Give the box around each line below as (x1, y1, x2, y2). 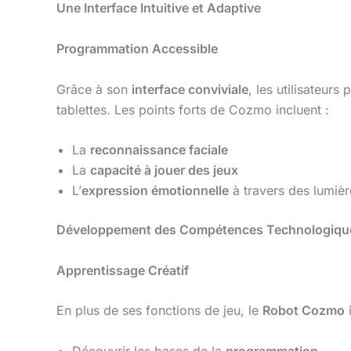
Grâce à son (56, 81, 132, 97)
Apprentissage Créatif (56, 262, 189, 278)
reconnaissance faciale (90, 142, 228, 158)
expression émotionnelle (81, 183, 229, 199)
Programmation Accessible (56, 40, 218, 56)
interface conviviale (132, 81, 248, 97)
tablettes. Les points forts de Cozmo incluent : (56, 101, 329, 118)
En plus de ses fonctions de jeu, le (56, 302, 262, 319)
